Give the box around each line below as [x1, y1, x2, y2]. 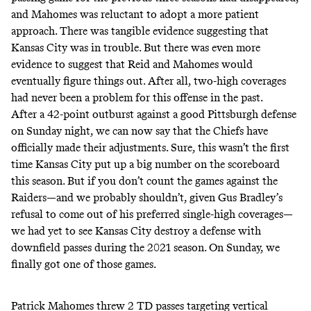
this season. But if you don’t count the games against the [11, 174, 278, 187]
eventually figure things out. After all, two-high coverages [11, 74, 286, 87]
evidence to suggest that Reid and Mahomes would [11, 57, 253, 71]
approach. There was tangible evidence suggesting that [11, 24, 269, 37]
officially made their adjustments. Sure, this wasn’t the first [11, 140, 289, 154]
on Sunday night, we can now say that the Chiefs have [11, 124, 268, 137]
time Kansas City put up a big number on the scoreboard [11, 157, 280, 171]
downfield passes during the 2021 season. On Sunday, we [11, 240, 280, 254]
